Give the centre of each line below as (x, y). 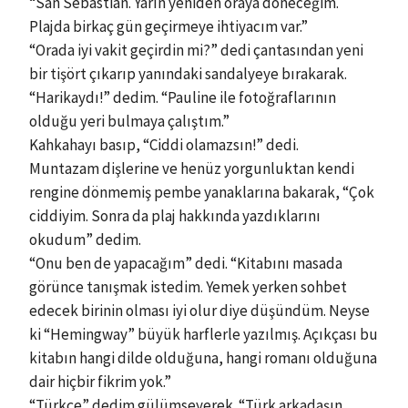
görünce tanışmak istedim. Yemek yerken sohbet (188, 287)
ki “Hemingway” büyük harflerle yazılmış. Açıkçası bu (204, 334)
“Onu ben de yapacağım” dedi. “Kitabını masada (186, 263)
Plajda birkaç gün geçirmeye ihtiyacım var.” (168, 26)
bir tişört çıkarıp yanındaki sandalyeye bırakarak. (188, 74)
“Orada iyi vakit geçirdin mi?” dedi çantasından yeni (196, 50)
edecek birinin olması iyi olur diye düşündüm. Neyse (199, 311)
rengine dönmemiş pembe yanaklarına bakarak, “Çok (202, 192)
